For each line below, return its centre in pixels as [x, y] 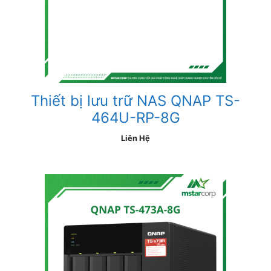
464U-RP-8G [135, 118]
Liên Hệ [135, 138]
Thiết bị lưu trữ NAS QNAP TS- [135, 101]
